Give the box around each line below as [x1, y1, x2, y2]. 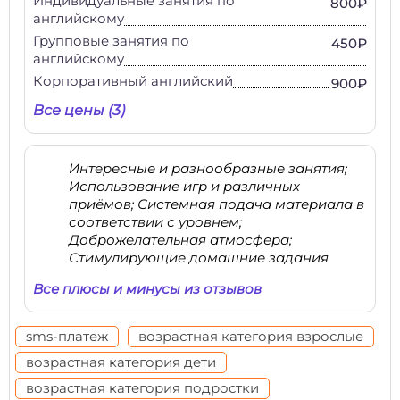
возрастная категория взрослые [138, 328, 363, 345]
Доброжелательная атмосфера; [69, 231, 292, 248]
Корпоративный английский [33, 72, 233, 89]
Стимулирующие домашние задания [69, 249, 329, 266]
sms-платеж [26, 328, 108, 345]
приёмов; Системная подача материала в [69, 196, 364, 212]
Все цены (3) [33, 102, 125, 119]
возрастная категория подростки [26, 379, 259, 396]
